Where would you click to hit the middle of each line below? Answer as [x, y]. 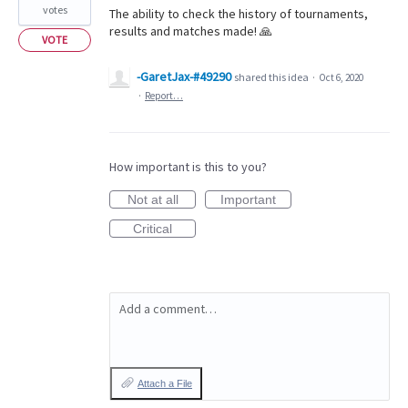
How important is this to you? [188, 167]
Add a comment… [168, 309]
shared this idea [272, 77]
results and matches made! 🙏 [191, 31]
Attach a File [165, 383]
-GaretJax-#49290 [184, 76]
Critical [153, 229]
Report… [164, 96]
